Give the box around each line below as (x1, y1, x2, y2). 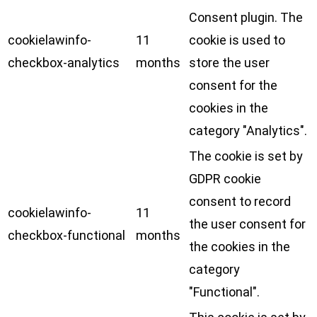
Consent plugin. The (189, 10, 303, 25)
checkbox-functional (8, 228, 125, 243)
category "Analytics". (189, 123, 307, 138)
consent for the (189, 78, 277, 93)
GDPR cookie (189, 171, 261, 186)
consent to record (189, 194, 291, 209)
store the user (189, 55, 270, 70)
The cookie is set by (189, 149, 303, 163)
